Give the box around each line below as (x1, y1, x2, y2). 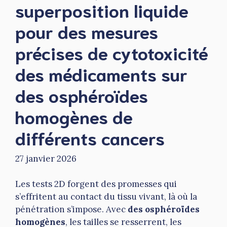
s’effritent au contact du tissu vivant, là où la (15, 191, 197, 203)
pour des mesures (15, 19, 158, 43)
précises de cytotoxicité (15, 41, 208, 64)
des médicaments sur (15, 62, 187, 86)
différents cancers (15, 126, 165, 149)
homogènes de (15, 104, 133, 128)
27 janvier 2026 (15, 153, 77, 164)
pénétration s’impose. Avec (15, 204, 128, 215)
